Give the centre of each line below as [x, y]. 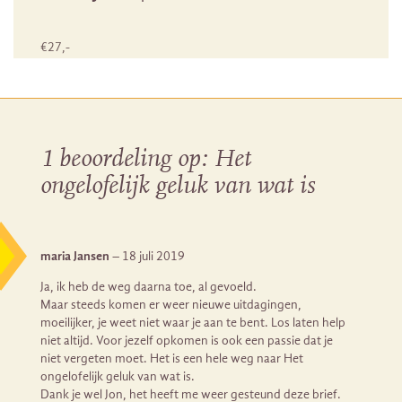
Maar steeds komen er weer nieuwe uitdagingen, [171, 304]
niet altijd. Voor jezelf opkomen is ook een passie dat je [187, 340]
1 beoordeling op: [127, 160]
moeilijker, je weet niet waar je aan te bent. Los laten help [193, 322]
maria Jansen [76, 256]
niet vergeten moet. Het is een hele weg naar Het [172, 358]
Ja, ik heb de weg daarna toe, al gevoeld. [149, 286]
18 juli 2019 [153, 256]
